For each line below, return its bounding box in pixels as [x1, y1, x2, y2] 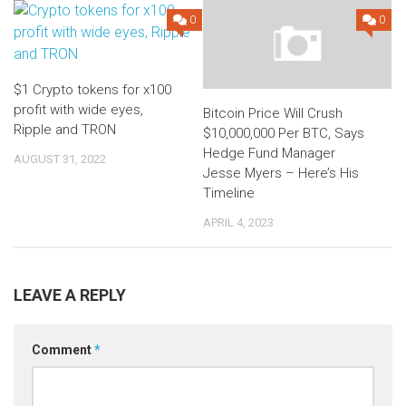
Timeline [203, 185, 255, 201]
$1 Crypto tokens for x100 [14, 82, 171, 98]
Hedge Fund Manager [203, 145, 335, 161]
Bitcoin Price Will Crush [203, 105, 343, 121]
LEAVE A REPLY [14, 285, 126, 304]
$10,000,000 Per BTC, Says [203, 125, 364, 141]
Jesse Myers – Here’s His [203, 165, 359, 181]
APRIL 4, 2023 [203, 216, 274, 229]
